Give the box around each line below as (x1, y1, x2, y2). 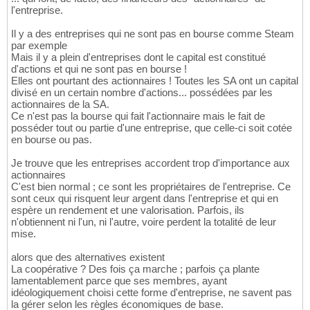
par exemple (11, 39, 67, 51)
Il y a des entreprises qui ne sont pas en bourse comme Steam (11, 27, 294, 39)
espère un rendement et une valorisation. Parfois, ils (11, 203, 244, 216)
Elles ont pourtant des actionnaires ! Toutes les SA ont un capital (11, 74, 298, 86)
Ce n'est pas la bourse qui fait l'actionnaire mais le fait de (11, 109, 265, 122)
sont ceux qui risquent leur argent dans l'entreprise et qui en (11, 192, 278, 204)
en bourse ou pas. (11, 133, 92, 145)
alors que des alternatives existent (11, 250, 165, 263)
